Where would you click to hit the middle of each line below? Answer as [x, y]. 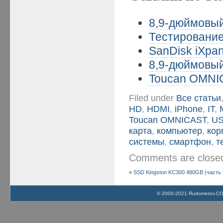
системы [147, 141]
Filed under [153, 98]
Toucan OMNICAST [168, 119]
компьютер [180, 130]
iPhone [189, 109]
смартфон [190, 141]
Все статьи [199, 98]
